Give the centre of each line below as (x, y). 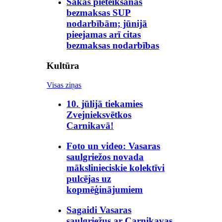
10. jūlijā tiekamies (105, 104)
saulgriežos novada (105, 157)
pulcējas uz (89, 179)
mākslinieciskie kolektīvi (116, 168)
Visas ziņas (64, 85)
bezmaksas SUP (99, 13)
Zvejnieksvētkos (99, 115)
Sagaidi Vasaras (99, 210)
